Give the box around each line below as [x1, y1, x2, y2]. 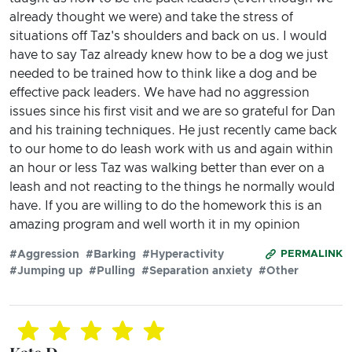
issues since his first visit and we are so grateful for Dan [9, 104, 335, 118]
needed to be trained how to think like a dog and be [9, 67, 317, 80]
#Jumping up [9, 265, 82, 277]
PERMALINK [280, 248, 343, 259]
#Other [258, 265, 299, 277]
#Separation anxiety [141, 265, 252, 277]
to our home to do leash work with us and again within [9, 142, 333, 156]
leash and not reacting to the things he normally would [9, 180, 335, 193]
